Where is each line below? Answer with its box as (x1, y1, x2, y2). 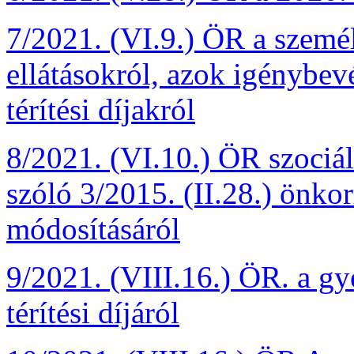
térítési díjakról (6, 92, 195, 127)
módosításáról (6, 212, 180, 247)
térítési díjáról (6, 296, 179, 330)
